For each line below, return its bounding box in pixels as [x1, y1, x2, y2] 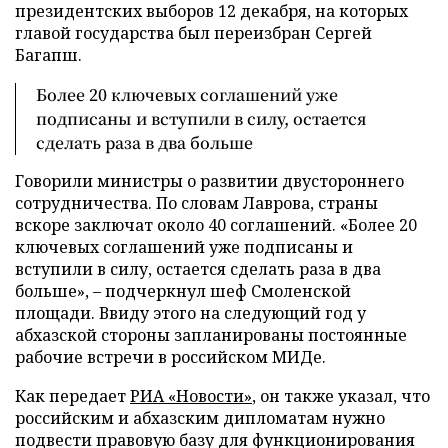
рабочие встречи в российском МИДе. [15, 346, 326, 368]
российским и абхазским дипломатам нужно [15, 407, 385, 429]
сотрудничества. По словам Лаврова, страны [15, 192, 378, 214]
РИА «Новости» [130, 385, 252, 407]
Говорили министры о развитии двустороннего [15, 170, 404, 192]
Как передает [15, 385, 130, 407]
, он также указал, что [252, 385, 430, 407]
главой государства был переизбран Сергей [15, 22, 372, 44]
